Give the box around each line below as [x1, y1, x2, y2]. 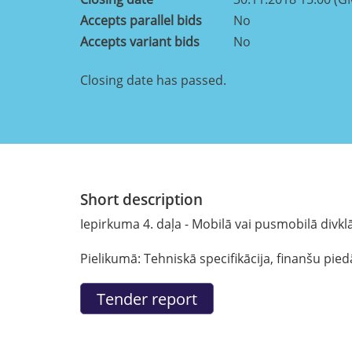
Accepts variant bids [80, 32, 200, 50]
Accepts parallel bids [80, 11, 202, 29]
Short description [80, 188, 203, 210]
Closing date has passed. [80, 71, 226, 89]
